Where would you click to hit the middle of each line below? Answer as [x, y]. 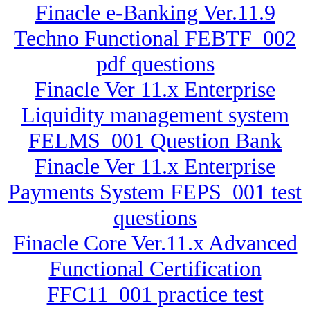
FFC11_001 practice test [155, 294]
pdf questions [155, 64]
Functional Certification [155, 269]
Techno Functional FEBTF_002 [155, 38]
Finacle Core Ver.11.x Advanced [155, 243]
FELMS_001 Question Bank [155, 141]
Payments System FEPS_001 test [155, 192]
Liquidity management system [155, 115]
